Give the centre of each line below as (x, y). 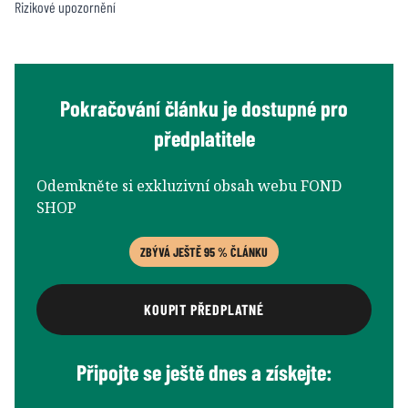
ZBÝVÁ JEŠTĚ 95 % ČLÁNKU (204, 251)
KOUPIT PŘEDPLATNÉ (204, 309)
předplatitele (204, 138)
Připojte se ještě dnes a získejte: (204, 372)
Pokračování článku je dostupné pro (204, 107)
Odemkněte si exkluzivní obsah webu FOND (189, 185)
